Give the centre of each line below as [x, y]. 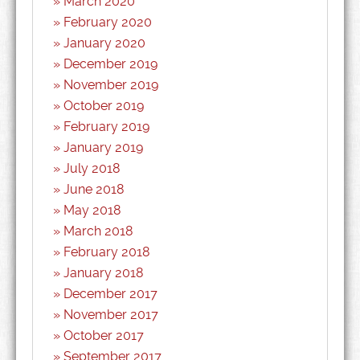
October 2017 [104, 335]
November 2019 [111, 85]
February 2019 [106, 127]
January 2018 [104, 273]
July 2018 [92, 168]
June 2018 [94, 189]
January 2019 [103, 147]
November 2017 [111, 315]
